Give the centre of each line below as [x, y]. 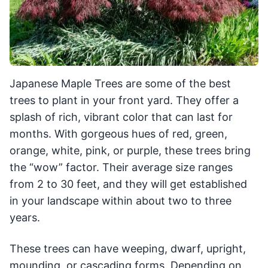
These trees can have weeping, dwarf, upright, [128, 248]
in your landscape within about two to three [121, 200]
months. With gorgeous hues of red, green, [118, 133]
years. [25, 217]
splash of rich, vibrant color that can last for [121, 117]
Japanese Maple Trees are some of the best [120, 83]
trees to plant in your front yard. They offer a [124, 100]
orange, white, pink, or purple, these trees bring [130, 150]
